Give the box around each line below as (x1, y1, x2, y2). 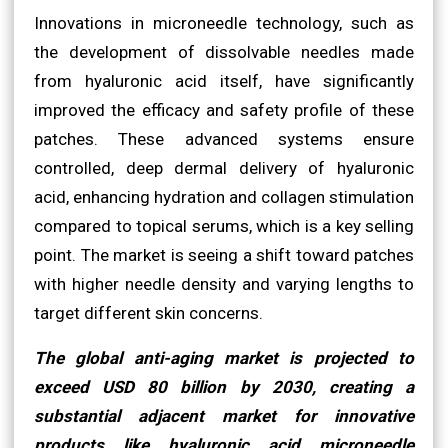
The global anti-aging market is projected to (34, 347, 414, 368)
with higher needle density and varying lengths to (34, 273, 414, 294)
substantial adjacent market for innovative (34, 405, 414, 426)
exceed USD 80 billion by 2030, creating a (34, 376, 414, 397)
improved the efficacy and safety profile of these (34, 99, 414, 120)
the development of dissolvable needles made (34, 41, 414, 62)
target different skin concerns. (34, 302, 263, 323)
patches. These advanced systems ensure (34, 128, 414, 149)
